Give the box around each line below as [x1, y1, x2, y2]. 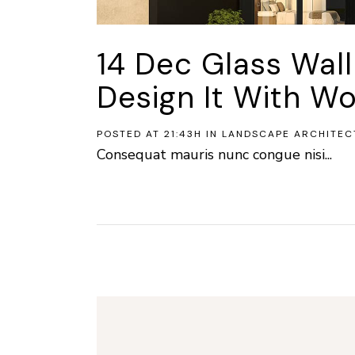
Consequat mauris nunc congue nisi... [97, 145, 332, 165]
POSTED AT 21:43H [97, 128, 202, 141]
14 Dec [97, 44, 193, 85]
